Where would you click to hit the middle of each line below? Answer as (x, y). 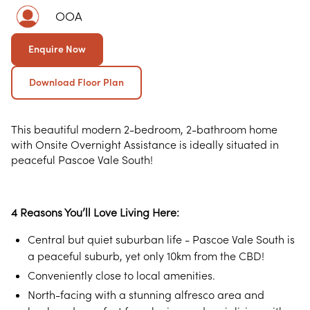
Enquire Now (57, 49)
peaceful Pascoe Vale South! (82, 160)
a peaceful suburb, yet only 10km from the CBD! (146, 256)
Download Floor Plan (76, 82)
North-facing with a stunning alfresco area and (146, 295)
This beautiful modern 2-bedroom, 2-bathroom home (144, 129)
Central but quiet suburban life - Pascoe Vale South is (161, 239)
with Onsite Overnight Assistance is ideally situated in (145, 145)
